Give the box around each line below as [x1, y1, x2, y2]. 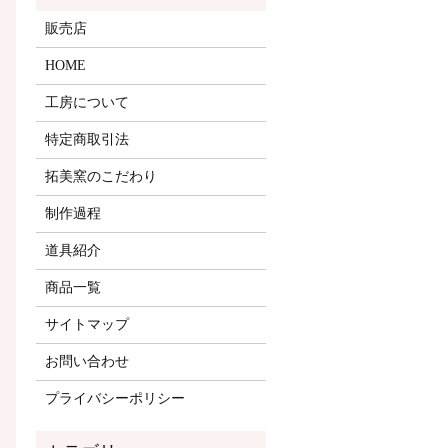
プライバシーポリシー [45, 390, 186, 406]
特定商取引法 [45, 131, 130, 147]
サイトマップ [45, 316, 130, 332]
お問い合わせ [45, 353, 130, 369]
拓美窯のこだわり [45, 168, 158, 184]
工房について [45, 94, 130, 110]
